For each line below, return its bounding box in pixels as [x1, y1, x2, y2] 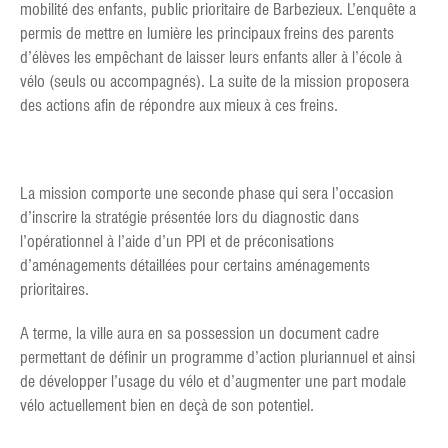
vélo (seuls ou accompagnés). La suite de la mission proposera [20, 71, 409, 91]
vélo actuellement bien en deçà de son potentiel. [20, 395, 314, 415]
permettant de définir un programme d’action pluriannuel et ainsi [20, 347, 415, 367]
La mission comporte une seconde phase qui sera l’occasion [20, 183, 394, 203]
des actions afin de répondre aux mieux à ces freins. [20, 95, 338, 115]
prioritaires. [20, 279, 89, 299]
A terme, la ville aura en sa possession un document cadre [20, 323, 379, 343]
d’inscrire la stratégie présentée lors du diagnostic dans [20, 207, 359, 227]
